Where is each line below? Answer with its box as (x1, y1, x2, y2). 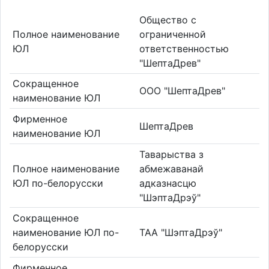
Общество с (139, 13, 196, 26)
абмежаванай (139, 162, 204, 175)
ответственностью (139, 42, 229, 55)
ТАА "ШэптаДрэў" (139, 226, 222, 239)
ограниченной (139, 28, 206, 40)
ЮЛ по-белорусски (12, 177, 103, 189)
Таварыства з (139, 148, 204, 160)
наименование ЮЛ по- (12, 226, 119, 239)
